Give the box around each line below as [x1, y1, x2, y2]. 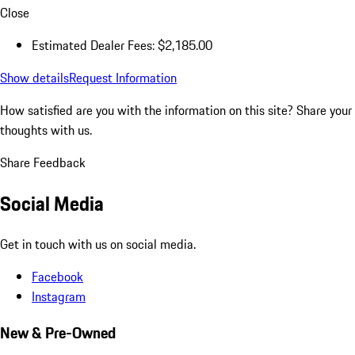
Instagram [32, 286, 86, 306]
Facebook [32, 266, 83, 286]
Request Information [69, 67, 177, 87]
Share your [296, 100, 352, 120]
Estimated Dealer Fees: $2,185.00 [32, 35, 212, 55]
